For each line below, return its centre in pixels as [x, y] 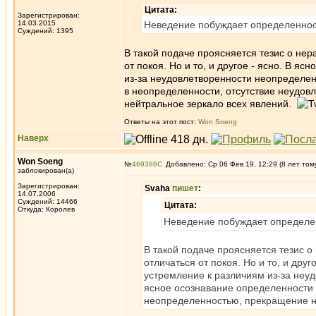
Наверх [33, 138]
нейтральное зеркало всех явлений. [211, 104]
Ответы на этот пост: [161, 122]
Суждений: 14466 [48, 201]
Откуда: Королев [46, 209]
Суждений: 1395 [45, 31]
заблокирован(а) [46, 170]
